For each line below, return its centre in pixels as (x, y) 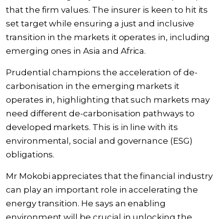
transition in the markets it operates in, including (108, 37)
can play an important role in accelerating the (102, 190)
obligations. (30, 154)
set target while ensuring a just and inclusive (100, 23)
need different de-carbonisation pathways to (100, 113)
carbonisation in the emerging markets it (93, 86)
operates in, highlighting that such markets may (108, 100)
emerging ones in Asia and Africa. (76, 51)
